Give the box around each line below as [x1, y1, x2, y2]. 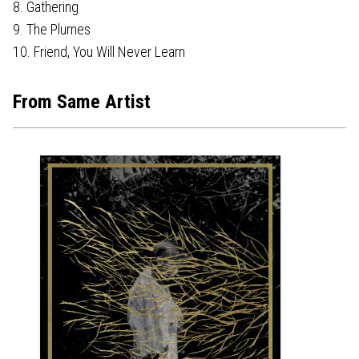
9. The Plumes [13, 21, 91, 38]
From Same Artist [13, 91, 151, 114]
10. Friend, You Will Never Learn [13, 43, 185, 61]
